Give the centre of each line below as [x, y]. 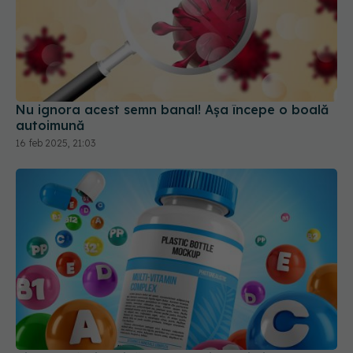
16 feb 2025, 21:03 [56, 143]
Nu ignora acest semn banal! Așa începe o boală [172, 110]
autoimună [50, 126]
